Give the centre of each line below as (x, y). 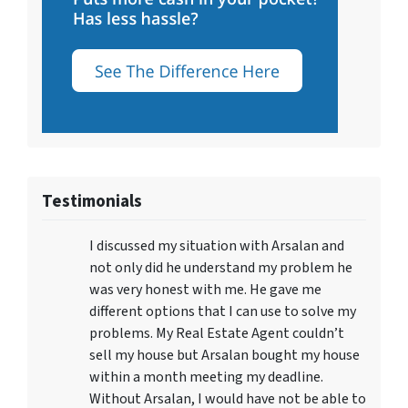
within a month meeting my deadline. (206, 377)
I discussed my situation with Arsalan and (217, 246)
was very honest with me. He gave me (205, 290)
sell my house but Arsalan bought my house (224, 355)
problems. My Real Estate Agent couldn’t (217, 333)
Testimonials (92, 201)
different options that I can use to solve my (223, 311)
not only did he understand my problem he (221, 268)
